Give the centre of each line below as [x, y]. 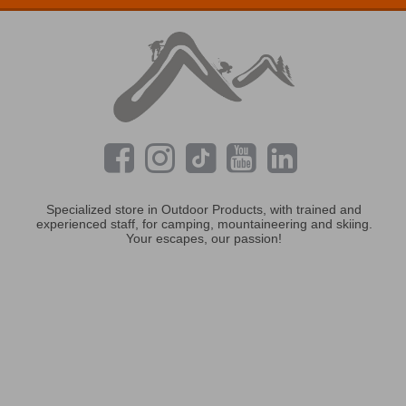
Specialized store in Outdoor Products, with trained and [204, 210]
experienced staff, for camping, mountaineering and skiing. [204, 224]
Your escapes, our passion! [204, 239]
